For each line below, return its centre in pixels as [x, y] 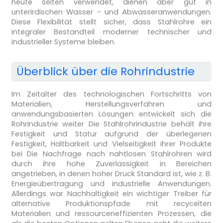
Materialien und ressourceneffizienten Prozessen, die [111, 214]
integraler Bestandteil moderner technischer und [111, 32]
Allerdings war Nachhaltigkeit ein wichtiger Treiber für [111, 194]
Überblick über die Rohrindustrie [105, 72]
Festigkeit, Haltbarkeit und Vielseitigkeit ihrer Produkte [111, 144]
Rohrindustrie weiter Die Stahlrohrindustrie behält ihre [111, 124]
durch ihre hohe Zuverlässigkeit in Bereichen [111, 164]
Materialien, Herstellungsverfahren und [111, 104]
